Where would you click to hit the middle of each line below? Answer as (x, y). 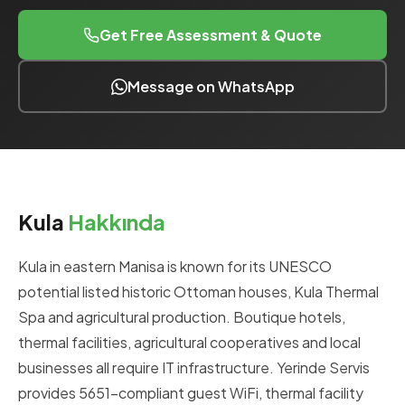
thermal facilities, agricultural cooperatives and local (189, 342)
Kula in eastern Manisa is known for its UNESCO (175, 266)
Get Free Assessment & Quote (211, 35)
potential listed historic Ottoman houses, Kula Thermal (198, 292)
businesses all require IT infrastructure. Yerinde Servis (194, 367)
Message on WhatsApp (211, 86)
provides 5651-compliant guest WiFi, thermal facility (191, 393)
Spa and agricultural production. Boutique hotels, (182, 317)
